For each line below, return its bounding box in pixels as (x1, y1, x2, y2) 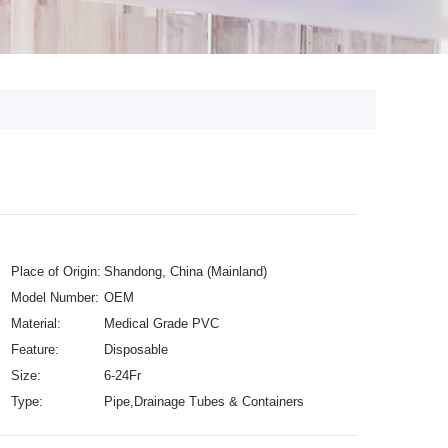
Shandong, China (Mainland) (104, 264, 267, 279)
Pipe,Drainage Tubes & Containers (104, 394, 304, 409)
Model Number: (11, 290, 99, 305)
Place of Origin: (11, 264, 101, 279)
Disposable (104, 342, 168, 357)
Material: (11, 316, 61, 331)
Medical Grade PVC (104, 316, 219, 331)
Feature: (11, 342, 59, 357)
